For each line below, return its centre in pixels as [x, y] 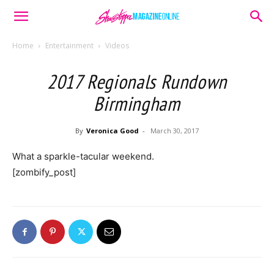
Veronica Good [113, 131]
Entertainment [69, 46]
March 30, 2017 [175, 131]
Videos [117, 46]
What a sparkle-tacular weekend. [83, 156]
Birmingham [137, 103]
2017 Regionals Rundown [137, 81]
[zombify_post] [44, 172]
